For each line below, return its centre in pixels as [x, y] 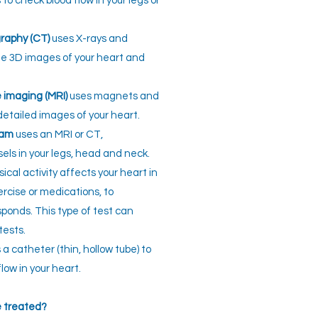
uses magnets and [113, 96]
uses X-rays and [90, 39]
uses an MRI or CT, [58, 135]
